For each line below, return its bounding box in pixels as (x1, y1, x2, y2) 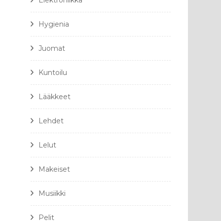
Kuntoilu (38, 68, 67, 77)
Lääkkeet (38, 92, 71, 101)
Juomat (38, 44, 65, 53)
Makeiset (38, 165, 70, 174)
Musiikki (38, 189, 66, 198)
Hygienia (38, 20, 69, 29)
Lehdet (38, 116, 64, 125)
